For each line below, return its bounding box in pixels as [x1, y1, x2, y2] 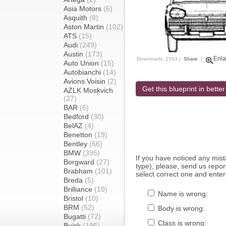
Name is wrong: [156, 190, 208, 198]
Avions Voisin [64, 77, 107, 85]
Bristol [64, 194, 85, 202]
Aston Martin [64, 23, 106, 31]
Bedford [64, 112, 91, 121]
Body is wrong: [156, 204, 205, 212]
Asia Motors [64, 5, 103, 13]
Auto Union [64, 59, 101, 67]
